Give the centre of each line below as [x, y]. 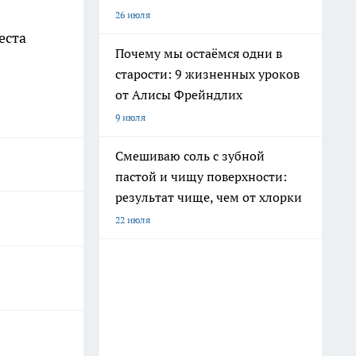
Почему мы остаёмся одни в [199, 53]
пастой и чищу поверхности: [201, 176]
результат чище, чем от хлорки [209, 197]
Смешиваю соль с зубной [190, 156]
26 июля [133, 15]
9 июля [130, 117]
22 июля [133, 220]
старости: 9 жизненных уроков [207, 74]
